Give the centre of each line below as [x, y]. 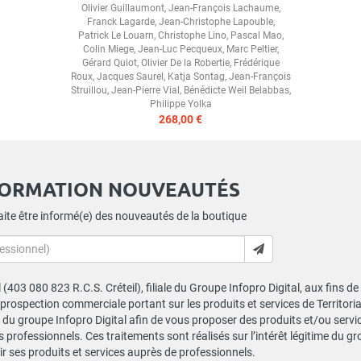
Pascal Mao [256, 36]
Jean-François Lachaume [223, 8]
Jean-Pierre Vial [145, 91]
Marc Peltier [251, 50]
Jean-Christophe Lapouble [216, 22]
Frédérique [256, 63]
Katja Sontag [196, 77]
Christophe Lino [192, 36]
